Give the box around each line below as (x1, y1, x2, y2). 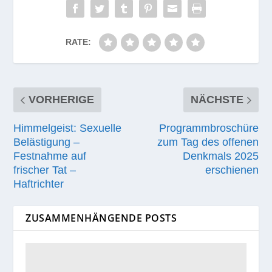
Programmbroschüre (158, 121, 259, 134)
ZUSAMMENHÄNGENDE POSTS (25, 211, 177, 225)
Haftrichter (13, 177, 64, 190)
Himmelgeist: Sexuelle (13, 121, 122, 134)
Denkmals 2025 (182, 149, 259, 162)
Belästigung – (13, 135, 80, 148)
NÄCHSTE (190, 93, 243, 106)
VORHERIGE (29, 93, 95, 106)
